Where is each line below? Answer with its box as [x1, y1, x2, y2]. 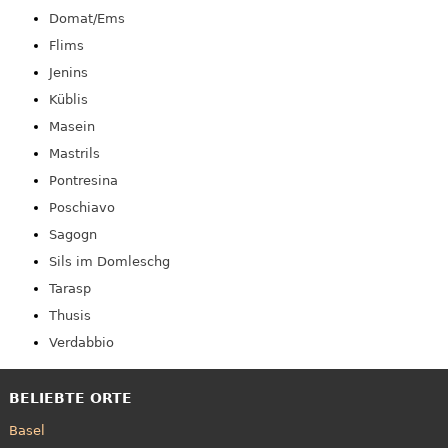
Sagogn [48, 226, 97, 242]
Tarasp [48, 280, 91, 296]
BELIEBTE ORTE [8, 390, 132, 407]
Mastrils [48, 145, 100, 161]
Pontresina [48, 172, 118, 188]
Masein [48, 118, 95, 134]
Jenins [48, 64, 88, 80]
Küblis [48, 91, 88, 107]
